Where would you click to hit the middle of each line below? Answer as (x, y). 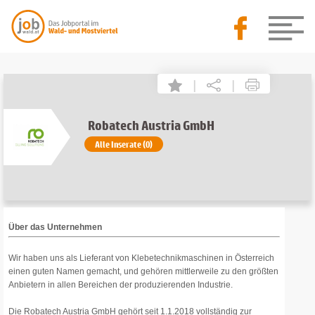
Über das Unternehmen (55, 227)
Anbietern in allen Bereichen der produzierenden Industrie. (121, 285)
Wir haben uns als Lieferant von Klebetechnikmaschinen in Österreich (141, 258)
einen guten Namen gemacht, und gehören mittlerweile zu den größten (143, 271)
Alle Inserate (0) (123, 144)
